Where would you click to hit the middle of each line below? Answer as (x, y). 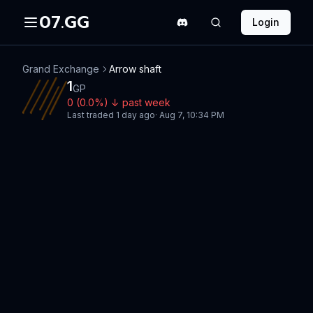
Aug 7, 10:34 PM (192, 115)
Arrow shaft (135, 69)
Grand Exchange (61, 69)
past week (146, 102)
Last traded (92, 115)
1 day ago (136, 115)
